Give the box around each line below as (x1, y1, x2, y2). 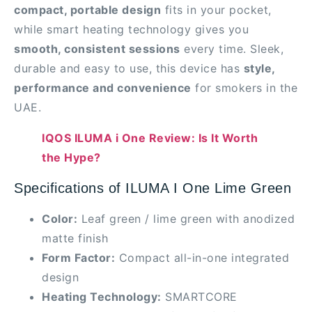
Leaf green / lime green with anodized (77, 212, 295, 226)
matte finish (42, 231, 108, 246)
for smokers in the (191, 81, 297, 95)
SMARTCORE (161, 290, 237, 304)
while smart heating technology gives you (14, 22, 249, 37)
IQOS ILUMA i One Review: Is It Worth (42, 131, 258, 146)
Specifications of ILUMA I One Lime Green (14, 180, 291, 196)
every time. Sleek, (180, 42, 283, 56)
